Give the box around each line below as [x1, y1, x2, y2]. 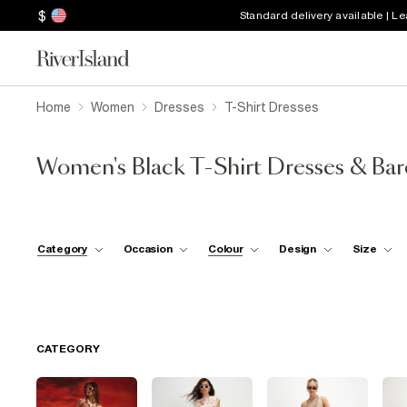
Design [279, 242, 316, 255]
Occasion [123, 242, 173, 255]
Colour [208, 242, 243, 255]
